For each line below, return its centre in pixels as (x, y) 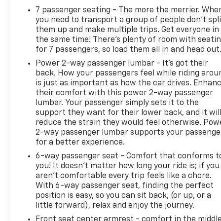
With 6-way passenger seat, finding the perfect (125, 186)
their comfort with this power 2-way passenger (125, 93)
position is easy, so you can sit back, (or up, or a (124, 196)
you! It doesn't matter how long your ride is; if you (128, 166)
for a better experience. (80, 142)
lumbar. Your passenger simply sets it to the (117, 103)
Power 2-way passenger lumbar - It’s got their (122, 63)
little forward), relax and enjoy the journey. (115, 205)
